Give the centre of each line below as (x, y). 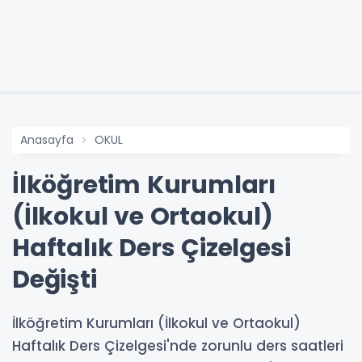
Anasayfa (47, 139)
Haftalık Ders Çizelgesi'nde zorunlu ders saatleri (178, 345)
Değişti (55, 279)
